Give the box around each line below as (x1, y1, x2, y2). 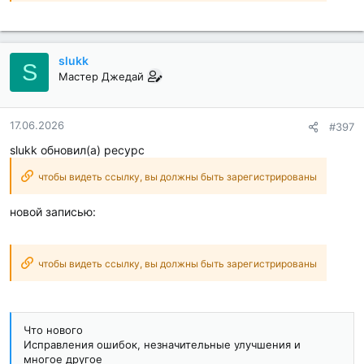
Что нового (24, 323, 83, 337)
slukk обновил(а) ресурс (10, 143, 145, 158)
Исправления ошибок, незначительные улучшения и (24, 338, 301, 352)
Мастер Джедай (58, 70, 144, 84)
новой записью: (10, 205, 96, 219)
